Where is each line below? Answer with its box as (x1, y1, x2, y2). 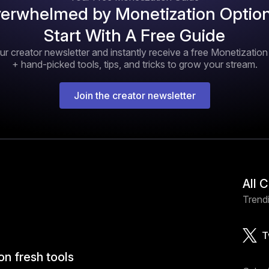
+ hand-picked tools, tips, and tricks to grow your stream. (11, 58, 258, 70)
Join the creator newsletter (73, 89, 196, 101)
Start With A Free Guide (44, 25, 225, 46)
